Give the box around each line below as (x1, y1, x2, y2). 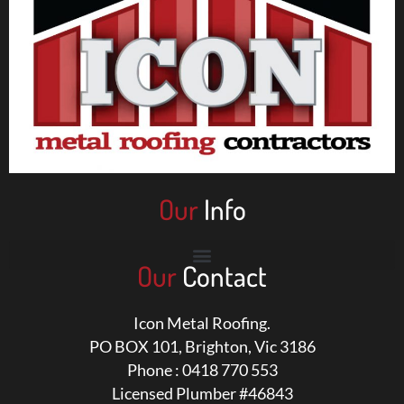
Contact (182, 258, 267, 294)
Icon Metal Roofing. (133, 313, 271, 334)
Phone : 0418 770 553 (126, 360, 278, 381)
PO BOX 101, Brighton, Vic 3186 (88, 336, 316, 357)
